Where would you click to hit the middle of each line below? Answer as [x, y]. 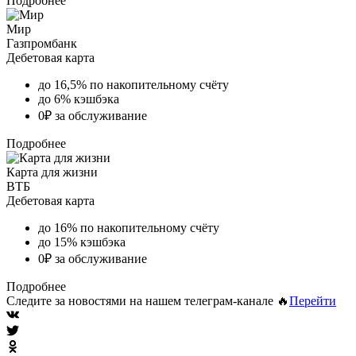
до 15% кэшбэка [82, 242]
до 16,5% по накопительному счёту [133, 84]
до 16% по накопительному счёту [129, 227]
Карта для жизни [52, 172]
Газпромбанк [42, 43]
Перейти [313, 300]
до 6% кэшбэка [79, 99]
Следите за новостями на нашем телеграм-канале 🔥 [148, 300]
